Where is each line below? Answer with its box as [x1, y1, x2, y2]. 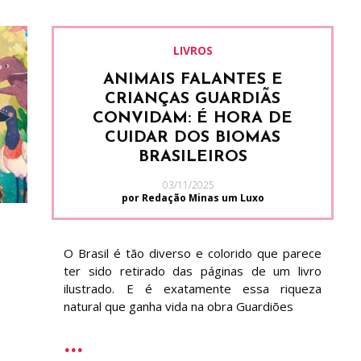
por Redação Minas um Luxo [121, 191, 264, 205]
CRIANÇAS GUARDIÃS [105, 91, 281, 107]
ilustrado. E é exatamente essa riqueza [64, 280, 322, 297]
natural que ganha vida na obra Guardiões [64, 298, 294, 314]
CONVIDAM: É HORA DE [93, 110, 293, 127]
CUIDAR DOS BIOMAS [105, 130, 281, 146]
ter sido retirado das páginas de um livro [64, 263, 322, 279]
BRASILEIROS [138, 149, 247, 165]
